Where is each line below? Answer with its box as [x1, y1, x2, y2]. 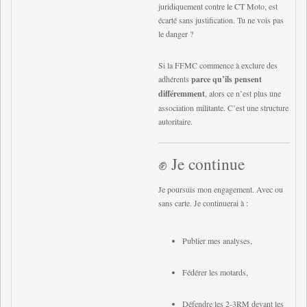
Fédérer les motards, [182, 267, 248, 278]
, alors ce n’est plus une [205, 88, 281, 99]
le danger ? [158, 28, 193, 39]
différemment [158, 88, 205, 99]
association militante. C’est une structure [158, 102, 288, 113]
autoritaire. [158, 116, 193, 127]
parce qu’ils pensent [191, 73, 262, 85]
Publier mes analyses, [182, 235, 252, 246]
